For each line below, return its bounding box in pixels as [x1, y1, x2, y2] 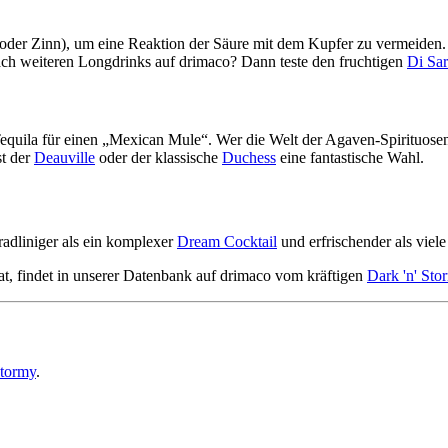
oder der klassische [95, 148, 222, 166]
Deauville [34, 148, 95, 166]
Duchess [222, 148, 276, 166]
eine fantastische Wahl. [276, 148, 424, 166]
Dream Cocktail [177, 233, 277, 251]
